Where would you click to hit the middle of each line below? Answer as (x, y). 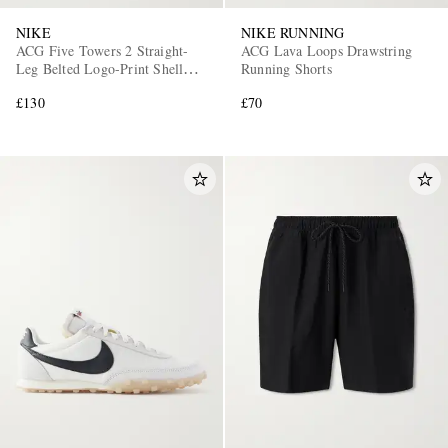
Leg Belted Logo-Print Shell (100, 69)
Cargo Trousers (60, 87)
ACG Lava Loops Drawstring (326, 51)
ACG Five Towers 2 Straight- (102, 51)
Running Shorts (286, 69)
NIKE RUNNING (293, 33)
